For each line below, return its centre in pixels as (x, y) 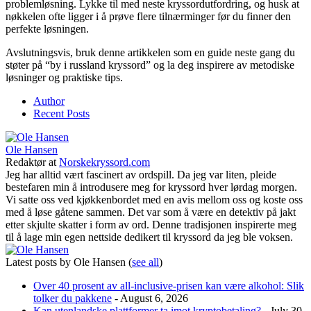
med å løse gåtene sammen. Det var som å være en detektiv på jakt (151, 212)
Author (49, 101)
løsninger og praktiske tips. (64, 77)
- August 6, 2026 (150, 298)
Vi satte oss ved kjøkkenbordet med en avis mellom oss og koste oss (154, 199)
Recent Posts (61, 113)
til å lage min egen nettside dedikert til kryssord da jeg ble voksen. (149, 237)
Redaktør (26, 162)
